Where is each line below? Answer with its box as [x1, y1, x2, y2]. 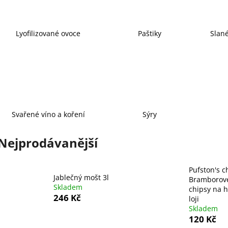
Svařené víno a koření [11, 109, 85, 119]
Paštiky [138, 28, 162, 38]
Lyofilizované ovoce [16, 28, 81, 38]
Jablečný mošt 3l [53, 172, 109, 182]
